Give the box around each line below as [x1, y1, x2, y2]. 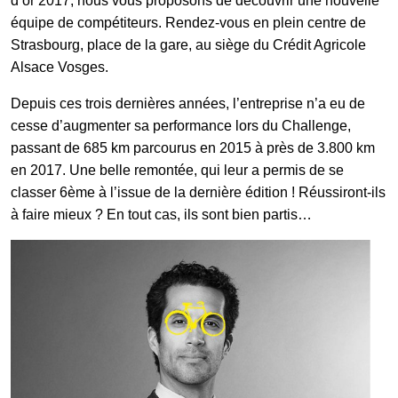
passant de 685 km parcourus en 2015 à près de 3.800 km [11, 140, 375, 155]
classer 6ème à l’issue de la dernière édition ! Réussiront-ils [11, 185, 386, 200]
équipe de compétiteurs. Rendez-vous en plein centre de [11, 15, 366, 30]
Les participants [58, 176, 170, 194]
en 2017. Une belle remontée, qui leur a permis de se [11, 163, 344, 178]
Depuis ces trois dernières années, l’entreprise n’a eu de [11, 96, 365, 111]
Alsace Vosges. [11, 60, 108, 75]
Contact [58, 307, 113, 325]
